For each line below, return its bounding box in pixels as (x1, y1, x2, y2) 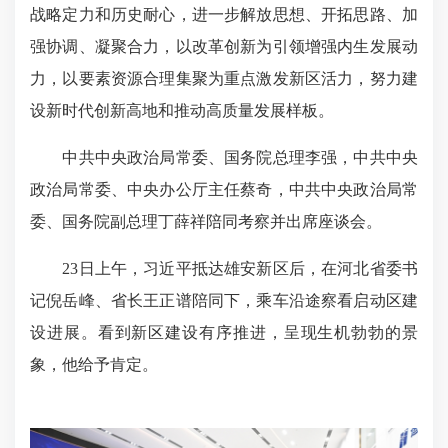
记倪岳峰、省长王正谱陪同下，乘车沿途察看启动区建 (30, 291, 418, 309)
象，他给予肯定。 (30, 355, 158, 373)
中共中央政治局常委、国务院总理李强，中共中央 (30, 148, 418, 166)
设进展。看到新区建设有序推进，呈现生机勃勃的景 (30, 323, 418, 341)
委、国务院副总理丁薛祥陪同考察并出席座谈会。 (30, 212, 382, 230)
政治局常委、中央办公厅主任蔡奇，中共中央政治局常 (30, 180, 418, 198)
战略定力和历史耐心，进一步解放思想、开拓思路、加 (30, 5, 418, 23)
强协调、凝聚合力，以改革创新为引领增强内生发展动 (30, 37, 418, 55)
